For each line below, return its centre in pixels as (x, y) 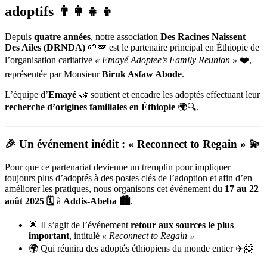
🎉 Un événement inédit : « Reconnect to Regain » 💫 (133, 144)
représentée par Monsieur (53, 74)
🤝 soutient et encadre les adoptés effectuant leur (168, 94)
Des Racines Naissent (203, 36)
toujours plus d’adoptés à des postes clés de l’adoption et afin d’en (128, 178)
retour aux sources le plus (182, 225)
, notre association (125, 36)
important (49, 235)
